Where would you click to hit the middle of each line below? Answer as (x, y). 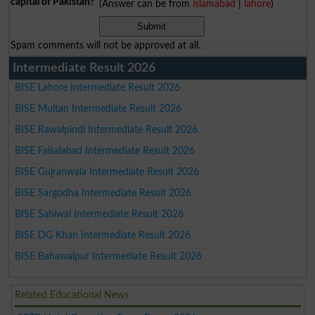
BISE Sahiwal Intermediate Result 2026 (99, 214)
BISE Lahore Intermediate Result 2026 (98, 88)
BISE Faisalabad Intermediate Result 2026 (105, 151)
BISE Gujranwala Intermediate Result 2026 (107, 172)
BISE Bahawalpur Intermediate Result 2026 (109, 257)
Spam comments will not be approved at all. (105, 46)
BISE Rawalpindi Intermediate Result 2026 (107, 130)
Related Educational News (72, 295)
